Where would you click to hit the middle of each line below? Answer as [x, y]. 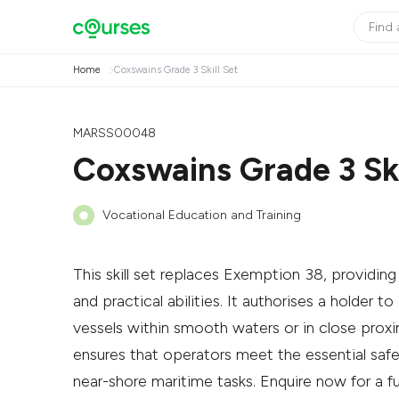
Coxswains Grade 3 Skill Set [175, 70]
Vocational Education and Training [202, 215]
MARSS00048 [114, 133]
